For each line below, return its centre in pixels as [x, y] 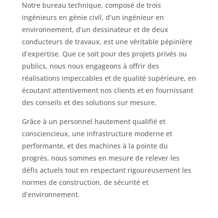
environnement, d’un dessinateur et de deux [95, 29]
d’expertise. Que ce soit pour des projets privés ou [104, 54]
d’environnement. [51, 194]
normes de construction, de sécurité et [85, 182]
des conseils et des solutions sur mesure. [89, 102]
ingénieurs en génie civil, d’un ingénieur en [93, 17]
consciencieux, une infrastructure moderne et [97, 133]
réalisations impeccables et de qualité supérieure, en [109, 78]
